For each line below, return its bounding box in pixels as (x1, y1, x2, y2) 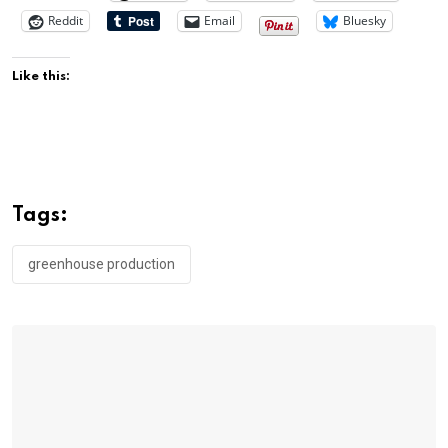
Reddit (48, 12, 83, 30)
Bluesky (343, 12, 386, 30)
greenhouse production (28, 255, 175, 272)
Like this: (12, 69, 70, 83)
